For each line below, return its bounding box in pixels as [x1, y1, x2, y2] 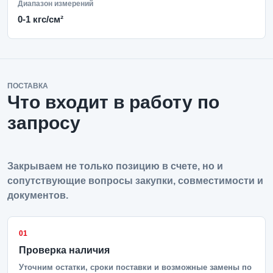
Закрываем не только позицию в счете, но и [7, 161, 223, 171]
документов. [7, 190, 68, 200]
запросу [7, 113, 80, 133]
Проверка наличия [19, 245, 110, 255]
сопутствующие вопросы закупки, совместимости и [7, 175, 263, 186]
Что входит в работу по [7, 92, 219, 112]
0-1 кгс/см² [18, 14, 63, 24]
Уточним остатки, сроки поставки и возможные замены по [19, 263, 252, 272]
